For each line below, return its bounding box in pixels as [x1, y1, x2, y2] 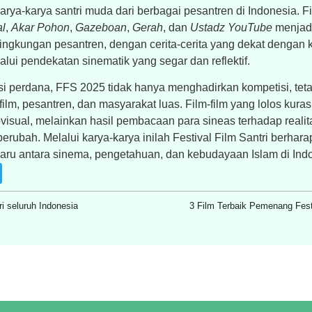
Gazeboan [75, 21, 127, 33]
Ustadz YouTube [189, 21, 272, 33]
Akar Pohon [10, 21, 70, 33]
